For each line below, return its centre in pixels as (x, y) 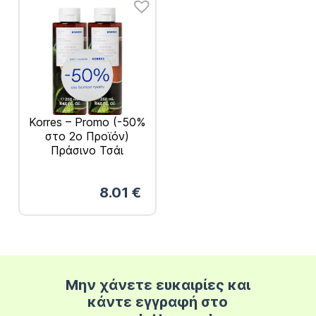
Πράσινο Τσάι (87, 151)
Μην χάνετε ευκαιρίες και (158, 285)
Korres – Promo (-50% (87, 122)
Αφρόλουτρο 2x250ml (87, 165)
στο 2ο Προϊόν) (87, 136)
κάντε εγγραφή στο (158, 302)
